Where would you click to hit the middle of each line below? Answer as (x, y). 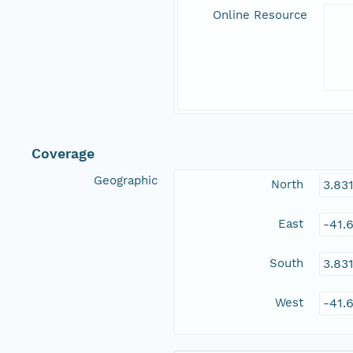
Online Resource (260, 15)
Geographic (126, 181)
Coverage (63, 154)
